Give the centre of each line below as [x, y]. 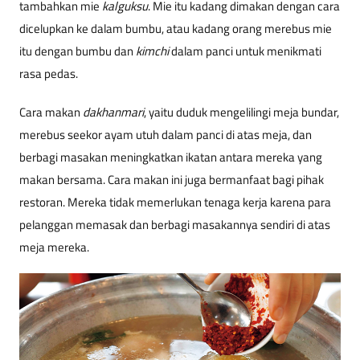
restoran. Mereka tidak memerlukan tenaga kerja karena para [175, 202]
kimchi [152, 51]
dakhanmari [113, 112]
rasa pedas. [49, 74]
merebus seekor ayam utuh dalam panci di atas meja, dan [166, 135]
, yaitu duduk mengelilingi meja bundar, [241, 112]
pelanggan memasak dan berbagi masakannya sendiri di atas [175, 225]
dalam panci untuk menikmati [245, 51]
